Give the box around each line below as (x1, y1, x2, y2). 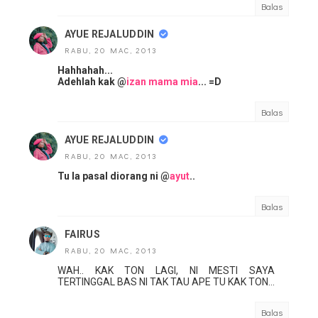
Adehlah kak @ (57, 76, 126, 88)
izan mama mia (126, 76, 198, 88)
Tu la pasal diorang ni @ (57, 170, 170, 182)
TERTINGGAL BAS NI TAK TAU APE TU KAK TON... (57, 276, 275, 288)
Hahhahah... (57, 65, 113, 77)
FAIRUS (65, 229, 100, 241)
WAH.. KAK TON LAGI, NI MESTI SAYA (57, 265, 275, 277)
